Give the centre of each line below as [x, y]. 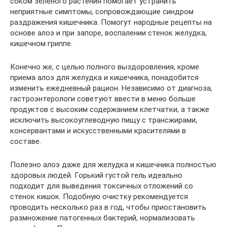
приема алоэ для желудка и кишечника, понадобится [104, 78]
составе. [26, 141]
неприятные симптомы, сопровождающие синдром [102, 12]
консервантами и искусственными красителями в [98, 131]
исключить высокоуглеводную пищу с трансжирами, [104, 120]
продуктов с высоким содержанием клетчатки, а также [110, 109]
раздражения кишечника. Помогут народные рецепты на [111, 22]
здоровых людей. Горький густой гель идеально [96, 175]
